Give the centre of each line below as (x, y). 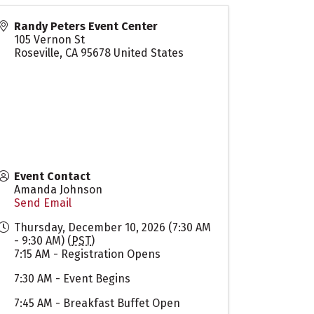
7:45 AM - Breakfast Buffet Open (97, 303)
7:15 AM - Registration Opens (88, 254)
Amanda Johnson (59, 189)
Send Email (43, 203)
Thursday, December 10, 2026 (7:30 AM (113, 227)
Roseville (37, 53)
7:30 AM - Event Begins (73, 278)
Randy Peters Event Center (86, 26)
